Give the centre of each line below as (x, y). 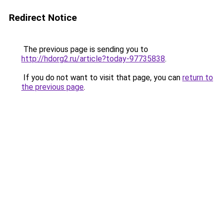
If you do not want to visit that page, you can (102, 78)
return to (198, 78)
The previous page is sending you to (85, 49)
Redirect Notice (43, 18)
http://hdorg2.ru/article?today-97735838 (93, 59)
